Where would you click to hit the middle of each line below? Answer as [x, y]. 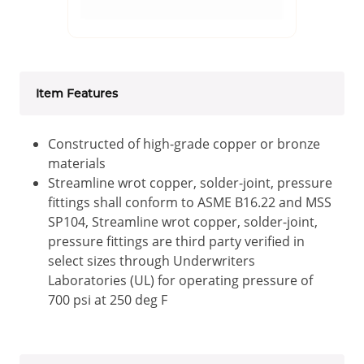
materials [77, 163]
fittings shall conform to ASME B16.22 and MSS [190, 202]
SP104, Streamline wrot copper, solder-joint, [183, 221]
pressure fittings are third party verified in [176, 241]
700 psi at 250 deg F [108, 299]
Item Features [77, 93]
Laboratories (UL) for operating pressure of [180, 280]
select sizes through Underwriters [152, 260]
